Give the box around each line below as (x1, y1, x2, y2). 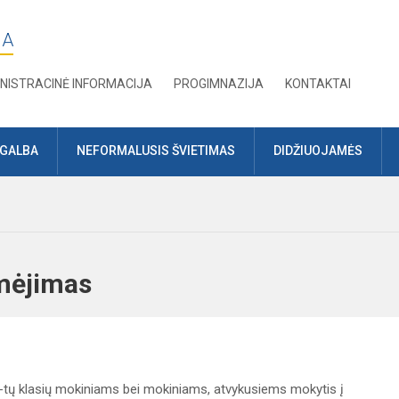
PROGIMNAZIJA (174, 77, 265, 91)
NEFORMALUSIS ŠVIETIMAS (77, 143, 235, 159)
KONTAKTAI (285, 77, 352, 91)
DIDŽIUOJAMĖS (273, 143, 362, 159)
